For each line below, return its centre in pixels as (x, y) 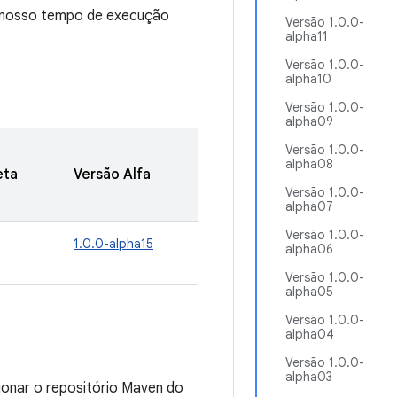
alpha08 (309, 164)
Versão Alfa (112, 175)
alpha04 (310, 334)
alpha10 (308, 79)
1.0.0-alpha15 (113, 244)
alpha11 (307, 36)
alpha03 (309, 377)
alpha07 (309, 206)
